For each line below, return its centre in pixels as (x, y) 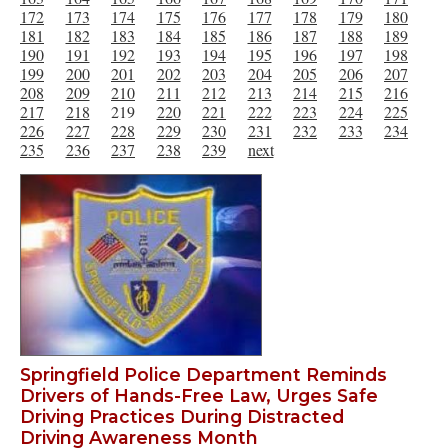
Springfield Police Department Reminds (203, 375)
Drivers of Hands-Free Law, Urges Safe (199, 396)
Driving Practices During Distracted (182, 417)
